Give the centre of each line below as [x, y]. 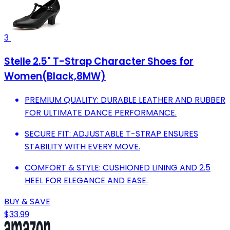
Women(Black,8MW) [55, 76]
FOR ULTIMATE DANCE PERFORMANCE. [101, 112]
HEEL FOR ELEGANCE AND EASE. [86, 180]
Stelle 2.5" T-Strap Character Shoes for [99, 61]
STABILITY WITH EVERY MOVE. [82, 146]
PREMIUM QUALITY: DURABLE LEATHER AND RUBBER [125, 100]
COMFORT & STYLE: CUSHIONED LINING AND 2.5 [118, 167]
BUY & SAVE [27, 201]
